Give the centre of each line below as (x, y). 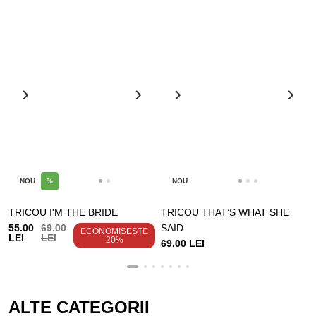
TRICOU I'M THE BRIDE (63, 212)
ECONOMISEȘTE (114, 231)
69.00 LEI (183, 243)
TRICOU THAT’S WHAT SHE (225, 212)
